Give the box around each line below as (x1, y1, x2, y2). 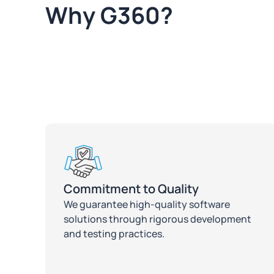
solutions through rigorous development (64, 212, 252, 226)
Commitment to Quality (64, 180, 199, 197)
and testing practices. (64, 226, 165, 240)
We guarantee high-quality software (64, 197, 231, 211)
